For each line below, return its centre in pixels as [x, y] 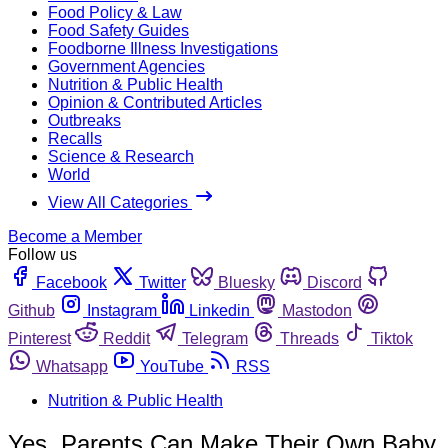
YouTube [172, 366]
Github [31, 310]
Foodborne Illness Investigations [163, 48]
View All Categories [120, 202]
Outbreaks [84, 120]
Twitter [162, 282]
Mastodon [317, 310]
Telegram [215, 338]
